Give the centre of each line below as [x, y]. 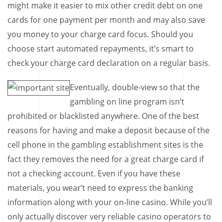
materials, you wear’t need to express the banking [100, 188]
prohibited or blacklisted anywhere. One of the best [103, 116]
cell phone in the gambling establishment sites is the [105, 144]
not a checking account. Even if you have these [94, 173]
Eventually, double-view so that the [135, 87]
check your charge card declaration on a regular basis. [109, 63]
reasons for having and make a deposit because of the [109, 130]
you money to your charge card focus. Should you [100, 34]
